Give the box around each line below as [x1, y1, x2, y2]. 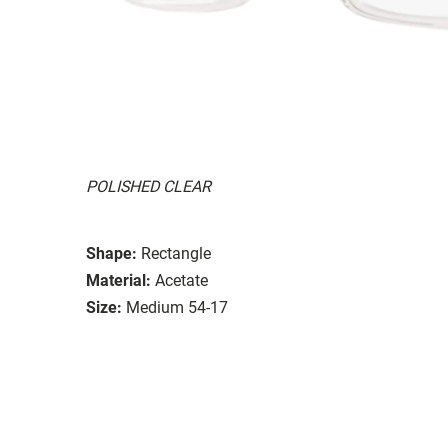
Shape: [86, 243, 137, 263]
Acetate [155, 270, 208, 290]
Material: [86, 270, 151, 290]
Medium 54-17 [126, 297, 228, 317]
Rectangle [141, 243, 211, 263]
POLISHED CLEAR [86, 176, 211, 196]
